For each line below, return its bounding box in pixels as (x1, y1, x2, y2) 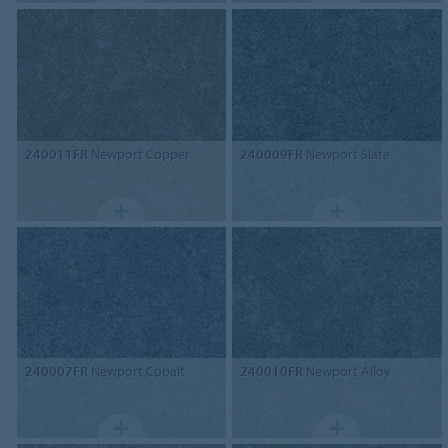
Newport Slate (303, 144, 391, 163)
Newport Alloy (303, 362, 392, 381)
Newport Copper (87, 144, 190, 163)
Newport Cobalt (87, 362, 185, 381)
